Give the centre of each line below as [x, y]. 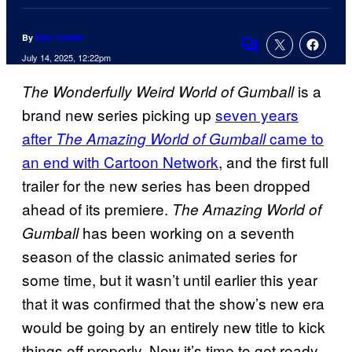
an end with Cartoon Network [120, 162]
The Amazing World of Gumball [161, 139]
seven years [257, 115]
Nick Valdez [59, 38]
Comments [276, 55]
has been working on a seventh [187, 233]
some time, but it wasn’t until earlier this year [170, 280]
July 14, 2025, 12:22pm [66, 58]
